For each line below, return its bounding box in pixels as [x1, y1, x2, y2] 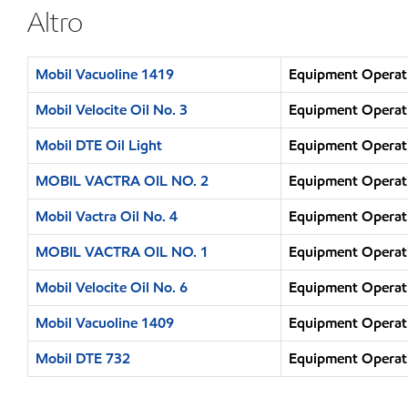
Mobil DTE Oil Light [36, 136, 162, 155]
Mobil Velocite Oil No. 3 [36, 100, 188, 119]
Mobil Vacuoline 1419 [36, 65, 174, 84]
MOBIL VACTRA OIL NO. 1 [36, 242, 209, 261]
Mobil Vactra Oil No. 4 [36, 207, 178, 226]
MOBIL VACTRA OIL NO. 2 [36, 171, 209, 190]
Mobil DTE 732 [36, 349, 130, 368]
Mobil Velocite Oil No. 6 [36, 278, 188, 297]
